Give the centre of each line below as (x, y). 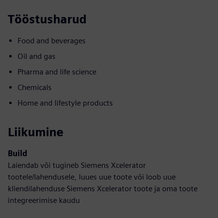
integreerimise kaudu (44, 200)
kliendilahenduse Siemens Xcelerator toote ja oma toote (103, 189)
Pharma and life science (57, 72)
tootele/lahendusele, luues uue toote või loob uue (92, 177)
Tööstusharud (47, 19)
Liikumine (36, 132)
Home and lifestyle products (65, 103)
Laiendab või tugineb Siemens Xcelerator (77, 165)
